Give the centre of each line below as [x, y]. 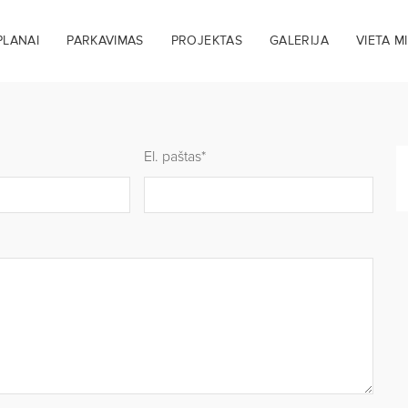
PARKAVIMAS [105, 41]
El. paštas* [175, 157]
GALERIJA [299, 41]
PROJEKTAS [206, 41]
